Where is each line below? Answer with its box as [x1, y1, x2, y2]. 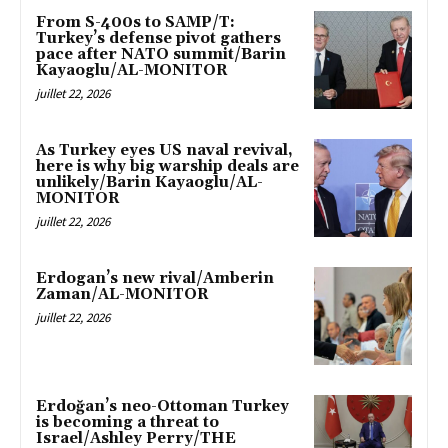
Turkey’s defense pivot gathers [36, 29, 281, 49]
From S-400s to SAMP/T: [36, 13, 235, 33]
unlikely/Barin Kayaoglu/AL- [36, 173, 263, 193]
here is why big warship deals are [36, 157, 299, 177]
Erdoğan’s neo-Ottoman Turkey [36, 396, 289, 416]
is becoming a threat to [36, 412, 219, 432]
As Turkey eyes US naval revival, [36, 141, 293, 161]
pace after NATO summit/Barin [36, 45, 286, 65]
